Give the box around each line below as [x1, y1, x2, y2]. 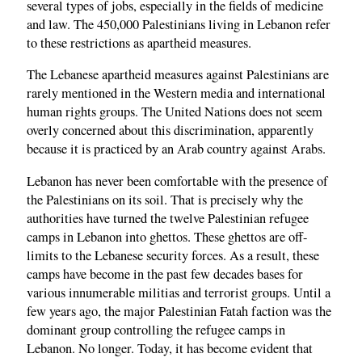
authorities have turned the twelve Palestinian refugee [27, 208, 309, 227]
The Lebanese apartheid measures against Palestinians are [27, 65, 329, 84]
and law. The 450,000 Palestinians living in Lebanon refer [27, 15, 330, 33]
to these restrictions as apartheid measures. [27, 33, 251, 52]
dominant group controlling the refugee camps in [27, 320, 285, 339]
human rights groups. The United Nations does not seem [27, 103, 322, 121]
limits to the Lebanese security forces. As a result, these [27, 246, 319, 264]
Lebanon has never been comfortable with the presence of [27, 171, 328, 190]
